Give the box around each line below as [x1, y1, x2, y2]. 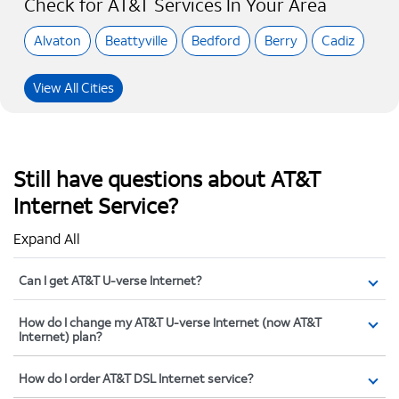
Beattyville [105, 31, 167, 51]
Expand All [13, 230, 80, 249]
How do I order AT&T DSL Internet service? [19, 370, 253, 388]
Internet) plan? [19, 329, 102, 346]
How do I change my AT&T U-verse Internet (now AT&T [19, 314, 322, 332]
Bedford [191, 31, 240, 51]
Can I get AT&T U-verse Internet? [19, 273, 201, 290]
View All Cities [33, 78, 114, 98]
